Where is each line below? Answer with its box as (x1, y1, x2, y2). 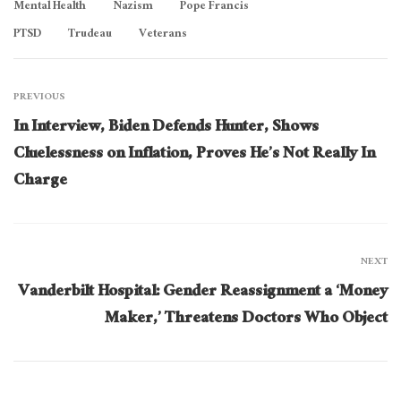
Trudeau (68, 23, 112, 47)
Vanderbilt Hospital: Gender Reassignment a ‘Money (18, 277, 388, 310)
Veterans (139, 23, 187, 47)
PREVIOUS (13, 88, 64, 108)
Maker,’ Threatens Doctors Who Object (105, 304, 388, 337)
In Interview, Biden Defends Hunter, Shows (13, 113, 319, 145)
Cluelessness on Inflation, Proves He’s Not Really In (13, 140, 375, 172)
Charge (13, 166, 67, 199)
